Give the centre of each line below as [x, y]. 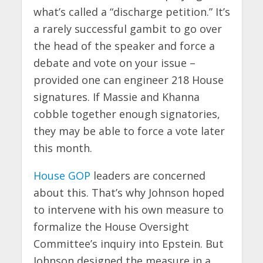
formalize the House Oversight [111, 227]
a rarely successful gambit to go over [127, 29]
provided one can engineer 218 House [128, 80]
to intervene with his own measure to [128, 210]
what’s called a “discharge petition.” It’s [131, 12]
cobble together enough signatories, [127, 114]
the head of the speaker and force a [124, 46]
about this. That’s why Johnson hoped [129, 193]
